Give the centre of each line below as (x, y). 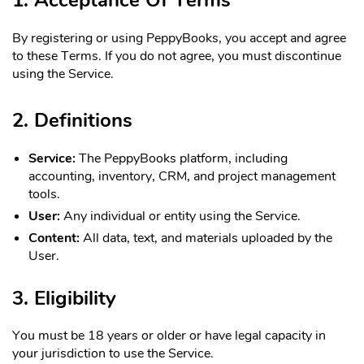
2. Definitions (72, 120)
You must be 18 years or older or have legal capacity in (169, 336)
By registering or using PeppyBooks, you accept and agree (179, 38)
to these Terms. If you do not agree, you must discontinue (177, 56)
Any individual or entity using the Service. (180, 216)
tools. (44, 194)
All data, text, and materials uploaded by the (206, 238)
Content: (54, 238)
